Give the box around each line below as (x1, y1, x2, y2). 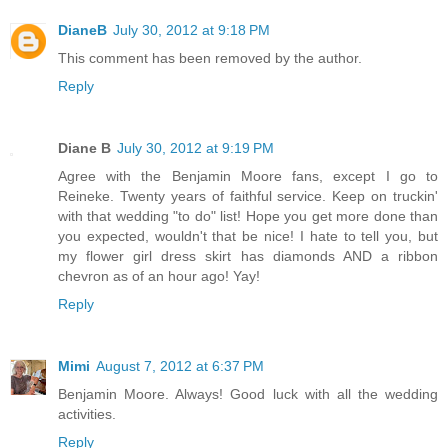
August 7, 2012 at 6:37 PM (96, 358, 264, 375)
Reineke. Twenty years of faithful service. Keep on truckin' (58, 188, 438, 205)
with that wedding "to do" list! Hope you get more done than (58, 208, 438, 225)
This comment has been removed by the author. (58, 50, 362, 67)
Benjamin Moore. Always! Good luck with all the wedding (58, 386, 438, 403)
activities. (58, 406, 116, 423)
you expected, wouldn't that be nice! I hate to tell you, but (58, 228, 438, 245)
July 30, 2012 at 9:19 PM (117, 140, 274, 157)
